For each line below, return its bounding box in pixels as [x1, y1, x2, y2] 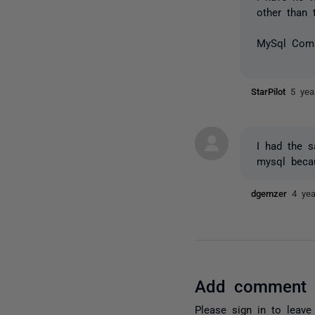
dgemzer [251, 188, 292, 198]
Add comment [195, 276, 307, 294]
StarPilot [251, 86, 291, 96]
